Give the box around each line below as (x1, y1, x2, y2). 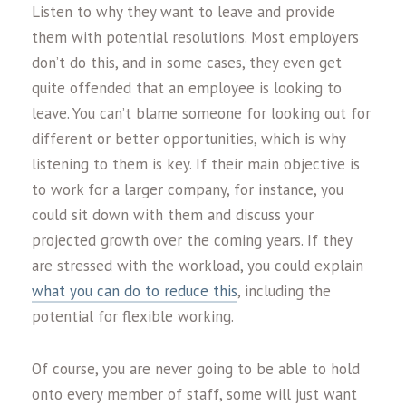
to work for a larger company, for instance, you (32, 179, 343, 199)
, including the (237, 280, 331, 301)
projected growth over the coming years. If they (32, 229, 352, 250)
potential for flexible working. (32, 305, 234, 326)
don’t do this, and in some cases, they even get (32, 52, 342, 72)
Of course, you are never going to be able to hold (32, 358, 360, 379)
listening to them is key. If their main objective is (32, 153, 360, 174)
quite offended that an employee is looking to (32, 77, 342, 98)
